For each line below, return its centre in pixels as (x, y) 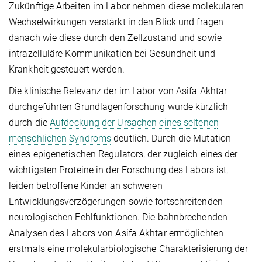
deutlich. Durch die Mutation (171, 138)
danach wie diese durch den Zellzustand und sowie (115, 37)
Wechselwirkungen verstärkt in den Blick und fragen (116, 22)
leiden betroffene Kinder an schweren (86, 185)
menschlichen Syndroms (60, 138)
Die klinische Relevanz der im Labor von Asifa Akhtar (118, 91)
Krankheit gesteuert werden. (67, 69)
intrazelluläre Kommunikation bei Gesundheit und (112, 53)
